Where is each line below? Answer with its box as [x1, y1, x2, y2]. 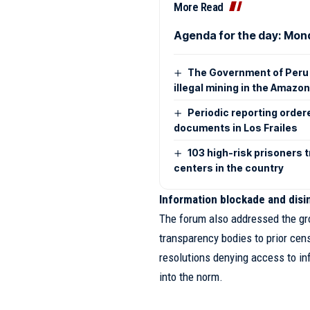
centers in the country [174, 162, 284, 174]
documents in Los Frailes [174, 121, 298, 134]
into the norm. [159, 270, 224, 284]
